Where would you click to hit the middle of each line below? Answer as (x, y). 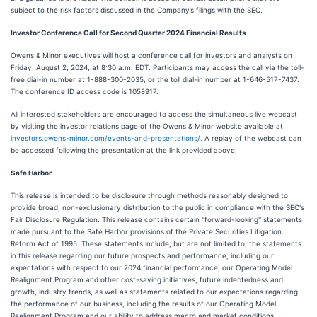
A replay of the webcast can (252, 138)
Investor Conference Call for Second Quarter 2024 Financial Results (128, 33)
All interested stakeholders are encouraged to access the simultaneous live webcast (154, 114)
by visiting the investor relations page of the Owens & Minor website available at (147, 126)
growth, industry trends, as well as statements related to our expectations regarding (154, 292)
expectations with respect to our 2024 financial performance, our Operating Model (151, 267)
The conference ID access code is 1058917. (85, 91)
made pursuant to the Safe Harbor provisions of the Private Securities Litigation (146, 231)
